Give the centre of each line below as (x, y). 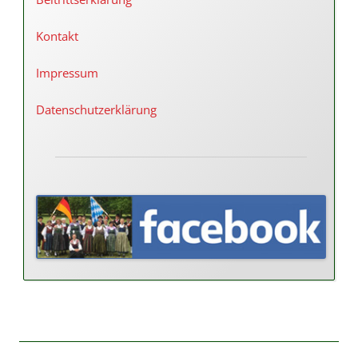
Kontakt (57, 36)
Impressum (67, 73)
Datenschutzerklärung (96, 109)
